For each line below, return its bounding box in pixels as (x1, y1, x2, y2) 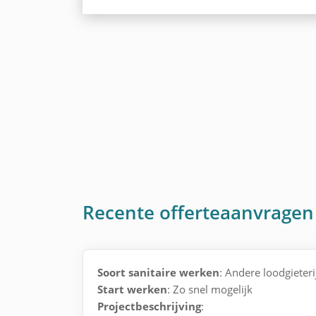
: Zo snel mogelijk (167, 282, 253, 296)
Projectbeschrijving (97, 299, 201, 313)
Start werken (97, 282, 167, 296)
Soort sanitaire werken (97, 265, 219, 279)
